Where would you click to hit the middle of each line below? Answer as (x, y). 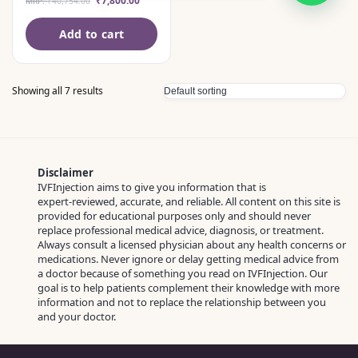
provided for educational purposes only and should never (174, 216)
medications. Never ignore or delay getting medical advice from (188, 259)
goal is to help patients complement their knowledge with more (189, 288)
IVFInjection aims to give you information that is (152, 187)
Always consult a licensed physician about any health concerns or (192, 245)
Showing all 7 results (58, 90)
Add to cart (91, 34)
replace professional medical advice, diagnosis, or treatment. (181, 231)
